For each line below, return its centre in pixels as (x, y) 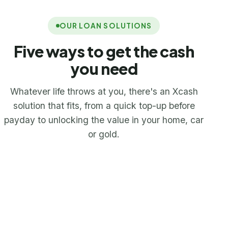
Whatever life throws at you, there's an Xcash (104, 91)
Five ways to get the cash (104, 51)
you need (104, 69)
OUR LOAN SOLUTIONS (106, 26)
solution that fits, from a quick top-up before (104, 106)
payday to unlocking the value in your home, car (104, 120)
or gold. (104, 134)
